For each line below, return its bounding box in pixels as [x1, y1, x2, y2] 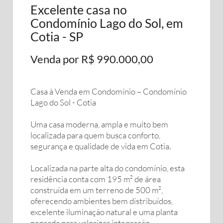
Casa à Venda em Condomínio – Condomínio [30, 86, 187, 97]
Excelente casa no [30, 2, 127, 17]
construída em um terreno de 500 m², [30, 185, 163, 195]
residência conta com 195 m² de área [30, 174, 161, 184]
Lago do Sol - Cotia [30, 97, 96, 108]
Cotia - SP [30, 29, 83, 44]
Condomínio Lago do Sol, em [30, 15, 183, 30]
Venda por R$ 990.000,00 [30, 52, 153, 66]
